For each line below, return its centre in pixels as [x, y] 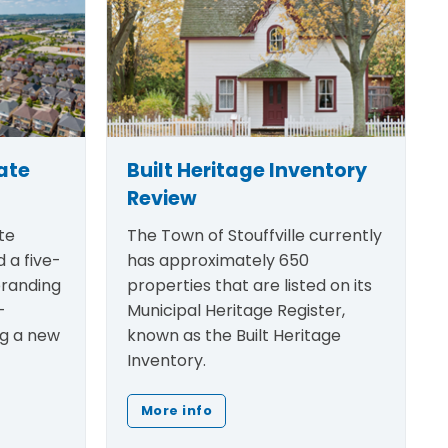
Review [162, 199]
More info [176, 410]
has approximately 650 [218, 260]
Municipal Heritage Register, [236, 310]
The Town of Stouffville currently [254, 235]
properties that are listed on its [249, 285]
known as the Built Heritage [234, 335]
